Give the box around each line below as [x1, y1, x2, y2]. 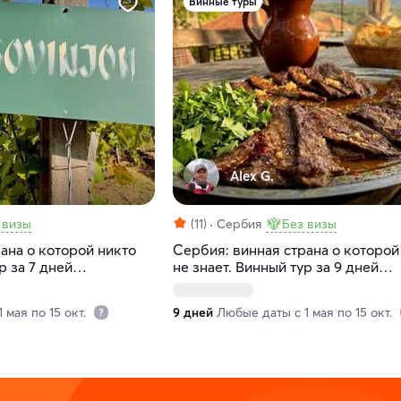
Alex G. [229, 167, 274, 185]
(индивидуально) [172, 275, 284, 294]
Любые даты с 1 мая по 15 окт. [216, 304, 396, 321]
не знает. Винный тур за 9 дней [172, 258, 379, 277]
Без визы [281, 216, 337, 233]
